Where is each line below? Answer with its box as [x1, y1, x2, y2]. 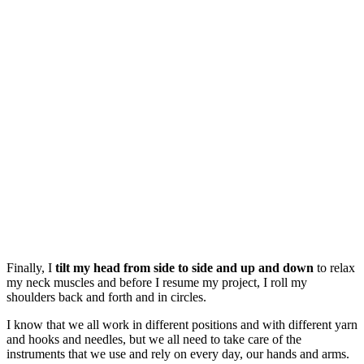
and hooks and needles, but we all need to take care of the [6, 332, 301, 347]
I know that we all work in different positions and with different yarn [6, 318, 357, 332]
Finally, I [6, 261, 52, 275]
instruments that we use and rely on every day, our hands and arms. [6, 347, 349, 362]
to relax [314, 261, 355, 275]
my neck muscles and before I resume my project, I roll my [6, 275, 307, 290]
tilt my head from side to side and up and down [52, 261, 314, 275]
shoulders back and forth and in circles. [6, 290, 216, 305]
